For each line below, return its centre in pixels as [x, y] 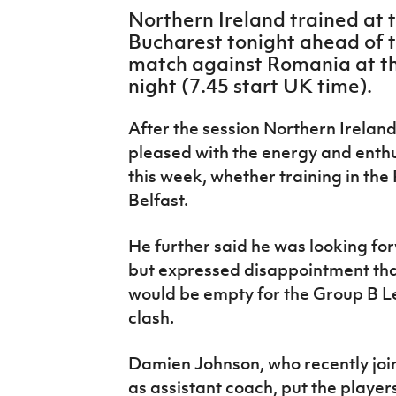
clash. [151, 317]
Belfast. [158, 199]
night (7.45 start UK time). [250, 85]
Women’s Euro [63, 55]
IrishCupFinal [60, 14]
